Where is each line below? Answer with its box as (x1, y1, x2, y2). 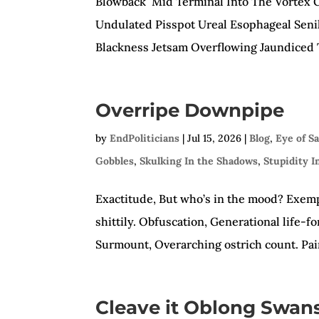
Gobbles (95, 155, 135, 167)
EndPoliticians (110, 132, 180, 145)
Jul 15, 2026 (187, 132, 242, 145)
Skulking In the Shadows (140, 155, 258, 167)
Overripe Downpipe (95, 99, 285, 122)
